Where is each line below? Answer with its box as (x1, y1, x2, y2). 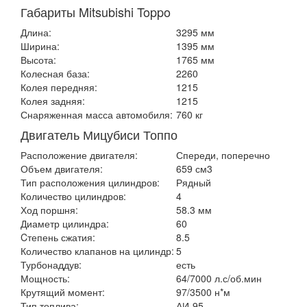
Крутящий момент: (21, 285, 105, 299)
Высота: (21, 53, 56, 66)
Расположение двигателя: (21, 148, 138, 162)
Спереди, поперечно (176, 148, 270, 162)
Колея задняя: (21, 94, 85, 108)
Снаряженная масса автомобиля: (21, 108, 173, 121)
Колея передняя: (21, 80, 97, 94)
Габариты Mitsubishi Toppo (21, 3, 171, 21)
